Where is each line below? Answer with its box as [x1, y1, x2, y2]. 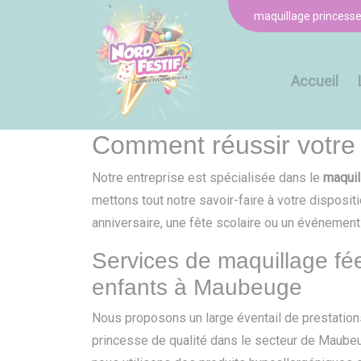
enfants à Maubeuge [92, 275, 302, 300]
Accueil [291, 72, 338, 89]
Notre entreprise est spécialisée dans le [92, 170, 323, 185]
